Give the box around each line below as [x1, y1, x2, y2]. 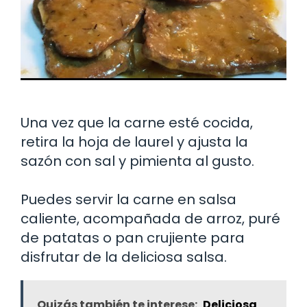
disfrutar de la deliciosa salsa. [21, 247, 227, 267]
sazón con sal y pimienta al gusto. [21, 151, 254, 171]
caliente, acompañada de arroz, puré [21, 209, 280, 229]
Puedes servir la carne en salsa [21, 190, 236, 210]
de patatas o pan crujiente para [21, 228, 245, 248]
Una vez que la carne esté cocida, [21, 113, 253, 133]
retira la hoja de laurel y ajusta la [21, 132, 248, 152]
